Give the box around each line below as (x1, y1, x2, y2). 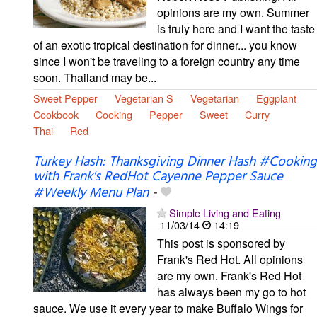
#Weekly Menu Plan (33, 183, 149, 204)
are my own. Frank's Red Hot (157, 267, 301, 284)
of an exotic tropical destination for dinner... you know (33, 36, 297, 53)
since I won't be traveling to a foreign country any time (33, 52, 300, 69)
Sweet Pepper (33, 90, 98, 105)
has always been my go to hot (157, 284, 306, 301)
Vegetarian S (115, 90, 173, 105)
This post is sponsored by (157, 235, 285, 252)
